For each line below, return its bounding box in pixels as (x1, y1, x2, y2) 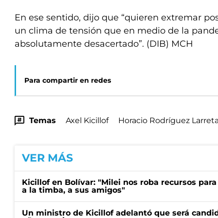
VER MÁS (22, 151, 73, 164)
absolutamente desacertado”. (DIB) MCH (15, 38, 193, 49)
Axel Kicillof (66, 116, 109, 125)
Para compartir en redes (24, 76, 111, 85)
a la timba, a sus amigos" (22, 185, 125, 195)
